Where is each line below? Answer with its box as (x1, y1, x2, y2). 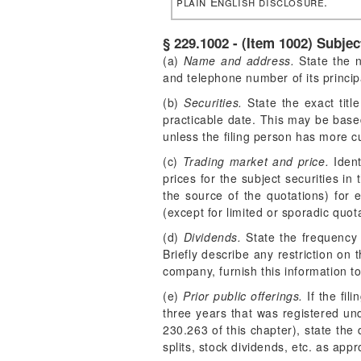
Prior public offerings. (183, 288, 303, 304)
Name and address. (183, 52, 295, 68)
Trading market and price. (182, 153, 330, 169)
